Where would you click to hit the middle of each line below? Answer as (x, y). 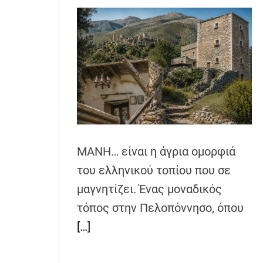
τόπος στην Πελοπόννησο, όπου (160, 208)
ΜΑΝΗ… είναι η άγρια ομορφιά (156, 152)
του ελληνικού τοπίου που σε (154, 171)
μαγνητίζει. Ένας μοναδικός (149, 189)
